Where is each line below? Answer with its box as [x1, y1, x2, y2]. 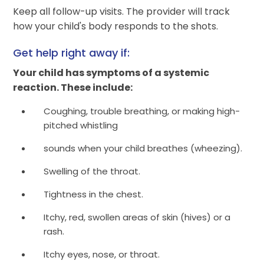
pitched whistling [44, 119, 118, 131]
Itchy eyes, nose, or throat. [44, 248, 160, 260]
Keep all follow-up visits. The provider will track [13, 5, 230, 18]
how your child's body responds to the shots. [13, 19, 219, 33]
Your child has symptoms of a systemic [13, 66, 210, 80]
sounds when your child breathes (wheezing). [44, 142, 243, 154]
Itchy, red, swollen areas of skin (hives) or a [44, 211, 231, 223]
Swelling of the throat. [44, 165, 141, 177]
